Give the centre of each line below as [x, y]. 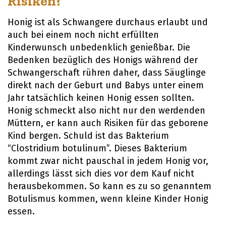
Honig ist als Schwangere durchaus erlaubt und [108, 22]
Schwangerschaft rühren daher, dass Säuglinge [107, 73]
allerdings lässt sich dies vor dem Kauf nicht [101, 174]
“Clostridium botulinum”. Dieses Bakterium [97, 149]
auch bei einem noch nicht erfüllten [83, 35]
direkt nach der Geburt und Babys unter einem [106, 86]
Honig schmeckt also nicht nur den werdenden [106, 111]
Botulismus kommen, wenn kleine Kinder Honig [108, 199]
